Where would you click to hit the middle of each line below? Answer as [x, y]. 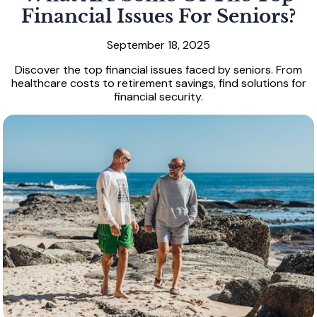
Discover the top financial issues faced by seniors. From [158, 70]
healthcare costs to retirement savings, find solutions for [158, 83]
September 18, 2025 [158, 45]
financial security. [158, 97]
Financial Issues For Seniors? [158, 17]
